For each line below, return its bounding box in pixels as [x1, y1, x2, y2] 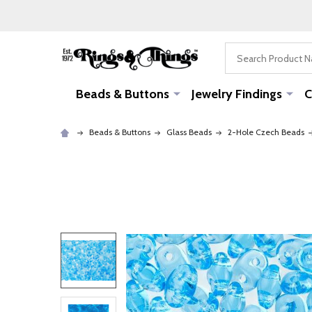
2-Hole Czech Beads [228, 127, 304, 137]
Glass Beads [166, 127, 212, 137]
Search [225, 44, 257, 57]
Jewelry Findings [191, 86, 282, 102]
